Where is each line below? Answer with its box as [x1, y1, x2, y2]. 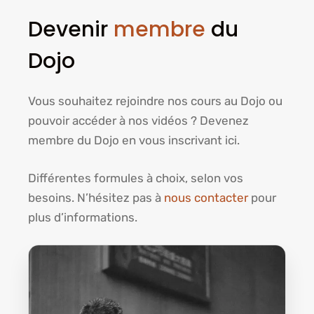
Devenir [28, 15, 114, 44]
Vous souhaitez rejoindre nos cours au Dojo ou [28, 94, 282, 108]
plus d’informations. [28, 210, 137, 224]
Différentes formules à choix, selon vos [28, 170, 243, 185]
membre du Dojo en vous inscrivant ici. [28, 133, 240, 147]
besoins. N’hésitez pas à [28, 190, 164, 205]
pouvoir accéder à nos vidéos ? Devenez [28, 114, 249, 128]
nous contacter [164, 190, 248, 205]
